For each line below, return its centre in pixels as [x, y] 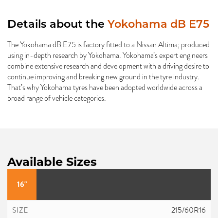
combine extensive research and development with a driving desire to [108, 66]
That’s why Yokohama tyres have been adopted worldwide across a [105, 87]
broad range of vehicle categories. [57, 98]
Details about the [57, 25]
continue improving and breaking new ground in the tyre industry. [103, 77]
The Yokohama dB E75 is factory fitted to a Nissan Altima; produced [109, 45]
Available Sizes [52, 162]
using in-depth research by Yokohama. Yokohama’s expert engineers [108, 55]
